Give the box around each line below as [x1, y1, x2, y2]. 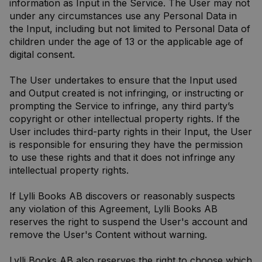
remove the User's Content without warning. [9, 229, 207, 240]
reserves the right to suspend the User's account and [9, 216, 247, 227]
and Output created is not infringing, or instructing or [9, 87, 244, 99]
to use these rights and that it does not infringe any [9, 151, 235, 163]
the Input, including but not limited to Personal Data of [9, 23, 250, 35]
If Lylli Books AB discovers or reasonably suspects [9, 190, 235, 202]
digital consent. [9, 49, 75, 60]
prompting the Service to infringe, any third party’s [9, 100, 234, 112]
